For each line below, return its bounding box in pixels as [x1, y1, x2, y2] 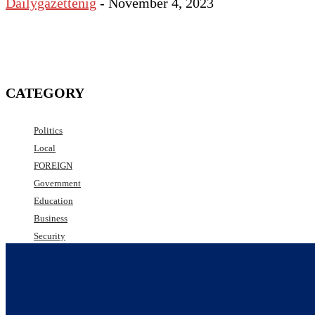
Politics [34, 124, 63, 136]
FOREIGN [34, 160, 72, 171]
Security [34, 230, 65, 241]
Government [34, 177, 81, 188]
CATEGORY [6, 85, 84, 101]
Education [34, 195, 73, 206]
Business [34, 212, 67, 224]
